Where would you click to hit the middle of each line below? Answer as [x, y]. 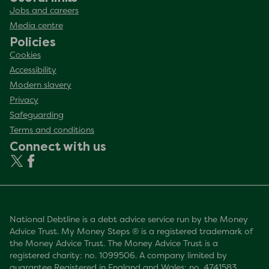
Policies [33, 42]
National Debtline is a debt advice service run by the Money [129, 220]
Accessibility [33, 70]
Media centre [36, 26]
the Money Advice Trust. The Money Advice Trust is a [114, 244]
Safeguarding [37, 115]
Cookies [25, 55]
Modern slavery [41, 85]
